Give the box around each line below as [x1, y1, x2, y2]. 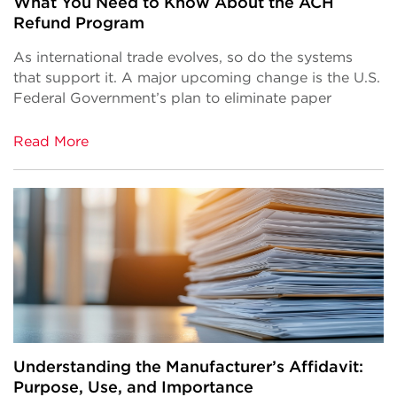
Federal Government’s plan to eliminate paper [13, 90, 331, 107]
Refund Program [13, 13, 144, 33]
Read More [13, 133, 89, 151]
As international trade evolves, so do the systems [13, 49, 353, 66]
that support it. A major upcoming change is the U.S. [13, 69, 380, 87]
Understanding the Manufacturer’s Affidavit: [13, 357, 363, 377]
